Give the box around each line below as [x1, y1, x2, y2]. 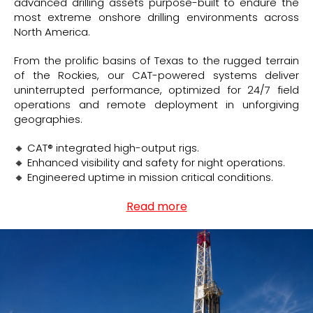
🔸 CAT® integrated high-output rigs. [14, 140, 199, 155]
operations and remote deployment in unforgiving [14, 96, 299, 112]
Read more [126, 198, 187, 214]
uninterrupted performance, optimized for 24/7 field [14, 82, 299, 97]
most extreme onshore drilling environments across [14, 9, 299, 24]
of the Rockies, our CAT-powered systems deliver [14, 67, 299, 82]
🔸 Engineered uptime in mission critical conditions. [14, 169, 273, 184]
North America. [14, 24, 90, 39]
